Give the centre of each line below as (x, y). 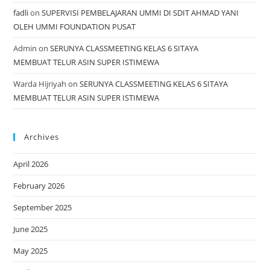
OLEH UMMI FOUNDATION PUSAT (75, 27)
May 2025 (31, 251)
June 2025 (31, 229)
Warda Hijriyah (40, 84)
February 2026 (39, 186)
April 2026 (31, 164)
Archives (42, 137)
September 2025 (43, 208)
